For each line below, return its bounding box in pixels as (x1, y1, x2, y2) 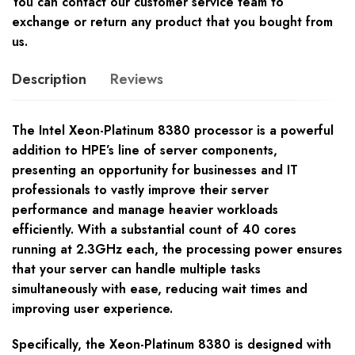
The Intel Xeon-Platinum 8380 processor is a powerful (12, 121, 334, 140)
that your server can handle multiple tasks (12, 260, 261, 279)
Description (12, 69, 86, 90)
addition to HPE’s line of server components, (12, 141, 277, 160)
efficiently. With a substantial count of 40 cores (12, 220, 296, 239)
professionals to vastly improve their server (12, 181, 269, 200)
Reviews (110, 69, 163, 90)
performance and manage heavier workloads (12, 200, 278, 219)
